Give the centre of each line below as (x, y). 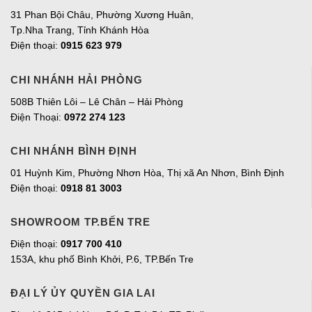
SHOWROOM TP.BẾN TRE (80, 221)
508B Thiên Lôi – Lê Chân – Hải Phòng (97, 101)
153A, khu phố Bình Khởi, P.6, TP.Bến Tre (102, 259)
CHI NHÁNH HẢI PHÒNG (77, 79)
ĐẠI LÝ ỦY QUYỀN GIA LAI (83, 293)
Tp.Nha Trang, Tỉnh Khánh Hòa (80, 30)
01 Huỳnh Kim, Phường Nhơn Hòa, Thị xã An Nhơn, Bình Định (147, 172)
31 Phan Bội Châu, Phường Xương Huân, (102, 15)
